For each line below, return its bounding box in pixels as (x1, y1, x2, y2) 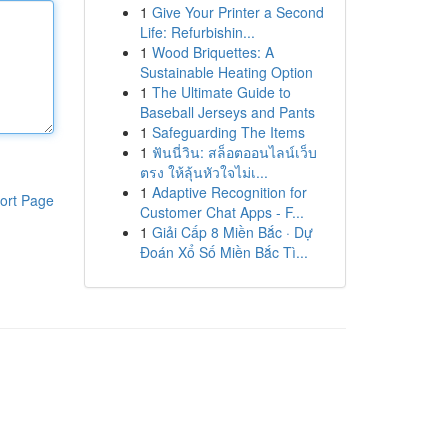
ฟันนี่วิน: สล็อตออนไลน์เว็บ (151, 142, 317, 162)
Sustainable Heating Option (139, 62, 313, 82)
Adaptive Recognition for (151, 182, 307, 202)
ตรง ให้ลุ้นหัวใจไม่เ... (139, 162, 268, 182)
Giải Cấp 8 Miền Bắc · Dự (151, 222, 313, 242)
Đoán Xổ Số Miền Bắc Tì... (139, 242, 308, 262)
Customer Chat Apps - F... (139, 202, 304, 222)
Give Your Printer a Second (151, 2, 324, 22)
